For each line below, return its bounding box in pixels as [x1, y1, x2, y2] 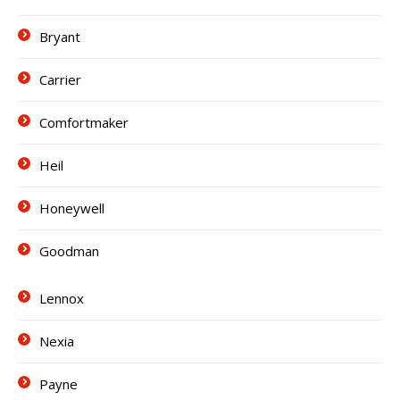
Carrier [39, 71, 81, 88]
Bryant [39, 28, 80, 46]
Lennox [39, 289, 84, 307]
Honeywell [39, 199, 104, 217]
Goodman [39, 242, 99, 260]
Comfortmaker [39, 113, 129, 131]
